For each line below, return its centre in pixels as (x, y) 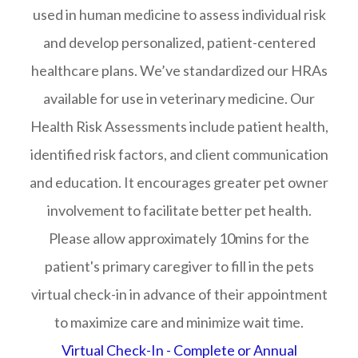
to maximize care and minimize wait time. (179, 322)
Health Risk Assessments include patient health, (179, 126)
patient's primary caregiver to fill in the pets (179, 266)
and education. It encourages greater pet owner (179, 182)
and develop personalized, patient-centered (179, 42)
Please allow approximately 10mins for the (179, 238)
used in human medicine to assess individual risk (179, 14)
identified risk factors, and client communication (179, 154)
